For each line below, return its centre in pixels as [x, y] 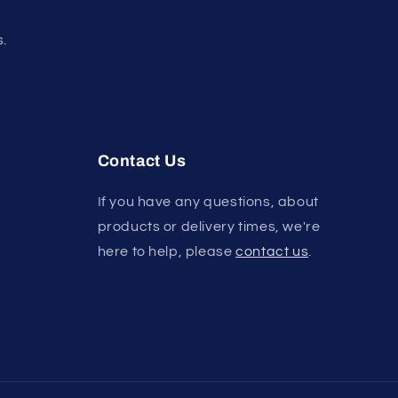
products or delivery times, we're [209, 227]
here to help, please [167, 251]
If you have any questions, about [208, 202]
